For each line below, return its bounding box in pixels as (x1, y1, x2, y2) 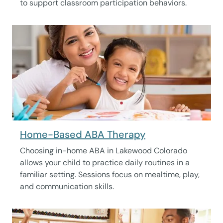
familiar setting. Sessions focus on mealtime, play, (20, 169, 200, 180)
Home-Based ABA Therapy (20, 128, 145, 141)
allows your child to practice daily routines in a (20, 157, 190, 168)
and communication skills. (20, 181, 114, 192)
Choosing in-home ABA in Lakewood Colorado (20, 145, 187, 156)
